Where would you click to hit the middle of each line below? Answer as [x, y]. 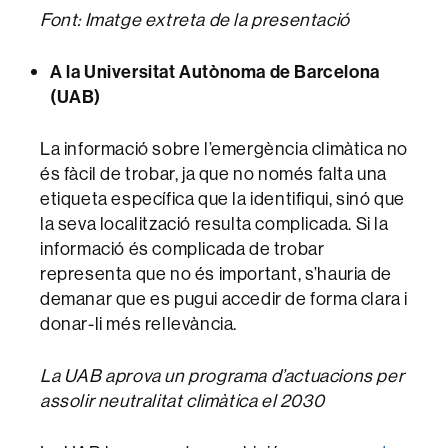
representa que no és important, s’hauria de [216, 274]
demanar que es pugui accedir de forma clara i [224, 299]
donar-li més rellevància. [139, 324]
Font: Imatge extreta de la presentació [195, 20]
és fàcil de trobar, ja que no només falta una [214, 174]
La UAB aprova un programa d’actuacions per [222, 376]
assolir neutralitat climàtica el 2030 [182, 401]
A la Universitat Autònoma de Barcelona [215, 72]
